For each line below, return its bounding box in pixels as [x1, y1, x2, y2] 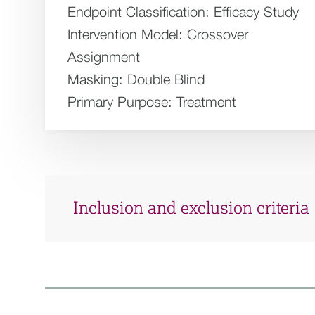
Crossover [187, 26, 248, 42]
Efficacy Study [214, 4, 299, 20]
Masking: [67, 71, 123, 87]
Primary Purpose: [67, 94, 172, 110]
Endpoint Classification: [67, 4, 210, 20]
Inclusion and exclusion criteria [73, 200, 309, 217]
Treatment [176, 94, 236, 110]
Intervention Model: [67, 26, 183, 42]
